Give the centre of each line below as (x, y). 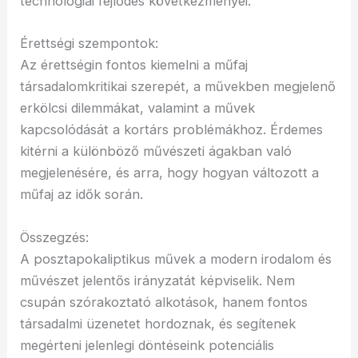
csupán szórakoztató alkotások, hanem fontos (164, 302)
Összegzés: (55, 237)
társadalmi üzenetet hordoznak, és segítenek (158, 323)
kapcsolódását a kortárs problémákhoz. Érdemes (172, 130)
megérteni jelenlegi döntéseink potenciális (147, 345)
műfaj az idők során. (82, 195)
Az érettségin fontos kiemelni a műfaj (134, 65)
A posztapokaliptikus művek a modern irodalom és (176, 259)
